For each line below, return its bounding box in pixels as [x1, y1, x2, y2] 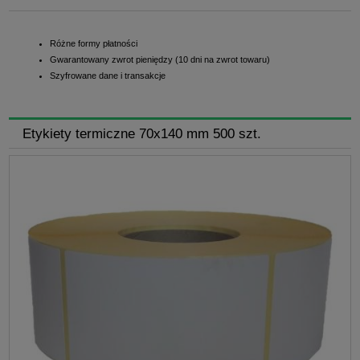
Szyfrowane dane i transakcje [50, 70, 166, 80]
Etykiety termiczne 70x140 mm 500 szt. [22, 125, 261, 141]
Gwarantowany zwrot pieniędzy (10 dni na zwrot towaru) [50, 54, 270, 64]
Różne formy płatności [50, 38, 137, 48]
